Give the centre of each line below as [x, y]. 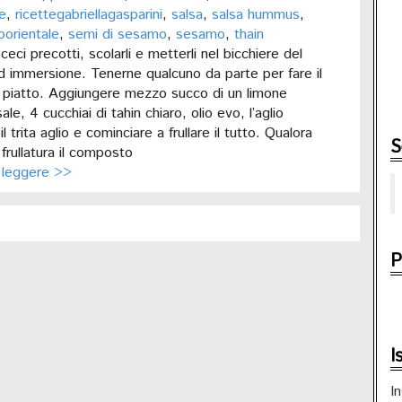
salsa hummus [255, 15]
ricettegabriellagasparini [88, 15]
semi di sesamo [117, 35]
